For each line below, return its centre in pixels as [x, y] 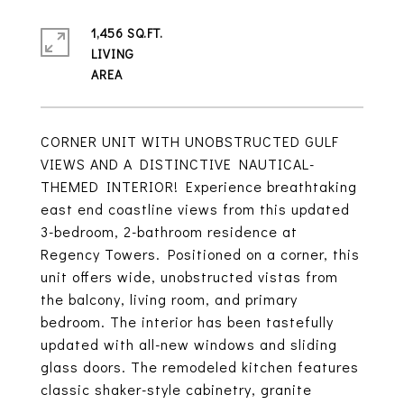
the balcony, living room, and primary [169, 299]
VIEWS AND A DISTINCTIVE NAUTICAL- [178, 164]
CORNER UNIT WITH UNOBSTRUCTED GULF [190, 141]
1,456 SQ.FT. [127, 33]
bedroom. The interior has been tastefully [187, 321]
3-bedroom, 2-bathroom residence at [169, 231]
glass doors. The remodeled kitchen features [200, 367]
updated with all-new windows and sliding [189, 344]
